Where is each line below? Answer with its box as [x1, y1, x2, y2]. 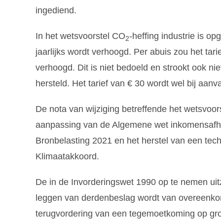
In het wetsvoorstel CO [36, 31, 125, 41]
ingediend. [36, 5, 76, 16]
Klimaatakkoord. [36, 151, 99, 162]
